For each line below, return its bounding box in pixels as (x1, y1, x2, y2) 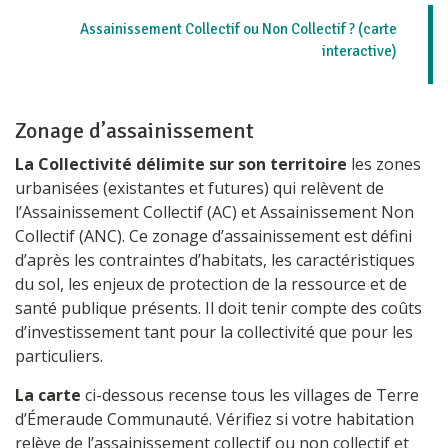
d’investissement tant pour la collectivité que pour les (15, 320, 413, 343)
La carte (15, 383, 81, 406)
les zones (347, 152, 421, 175)
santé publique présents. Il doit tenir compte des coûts (15, 296, 422, 319)
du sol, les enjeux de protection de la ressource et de (15, 272, 407, 295)
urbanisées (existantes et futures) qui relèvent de (15, 176, 384, 199)
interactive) (322, 41, 397, 60)
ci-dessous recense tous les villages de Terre (81, 383, 419, 406)
